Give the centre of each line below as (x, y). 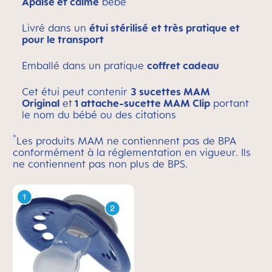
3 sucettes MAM (170, 92)
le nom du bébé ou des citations (99, 115)
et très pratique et (195, 28)
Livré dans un (56, 28)
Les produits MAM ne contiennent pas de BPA (126, 141)
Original (41, 103)
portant (229, 103)
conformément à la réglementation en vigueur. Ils (132, 152)
